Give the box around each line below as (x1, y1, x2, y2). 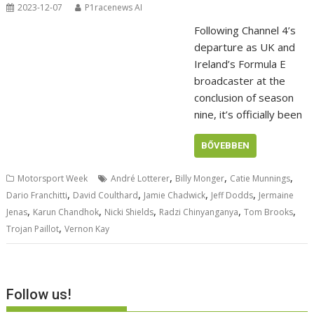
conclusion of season (193, 90, 294, 105)
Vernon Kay (64, 223, 110, 235)
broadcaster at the (193, 74, 285, 88)
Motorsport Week (18, 172, 88, 185)
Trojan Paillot (6, 223, 60, 235)
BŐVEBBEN (200, 140, 250, 151)
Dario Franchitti (6, 189, 68, 202)
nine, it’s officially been (193, 107, 302, 122)
